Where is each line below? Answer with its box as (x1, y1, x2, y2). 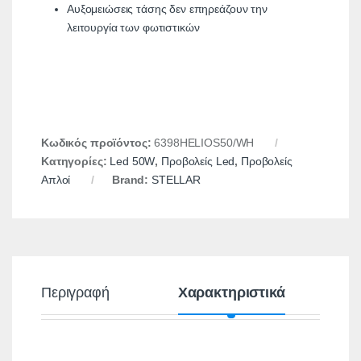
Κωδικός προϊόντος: (40, 136, 155, 150)
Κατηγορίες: (40, 155, 110, 168)
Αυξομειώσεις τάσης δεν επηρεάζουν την (66, 2, 268, 16)
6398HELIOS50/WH (154, 136, 255, 150)
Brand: (112, 173, 152, 187)
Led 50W (110, 155, 156, 168)
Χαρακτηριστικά (177, 284, 285, 301)
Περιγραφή (40, 284, 110, 301)
